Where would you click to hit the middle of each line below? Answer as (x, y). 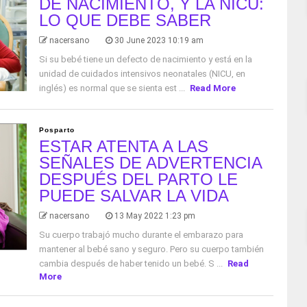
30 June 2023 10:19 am (159, 40)
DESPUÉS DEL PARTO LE (138, 179)
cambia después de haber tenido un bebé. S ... (132, 263)
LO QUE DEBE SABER (125, 20)
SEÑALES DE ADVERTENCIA (150, 162)
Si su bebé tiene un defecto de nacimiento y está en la (145, 59)
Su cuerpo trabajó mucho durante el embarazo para (141, 234)
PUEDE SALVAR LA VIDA (134, 195)
